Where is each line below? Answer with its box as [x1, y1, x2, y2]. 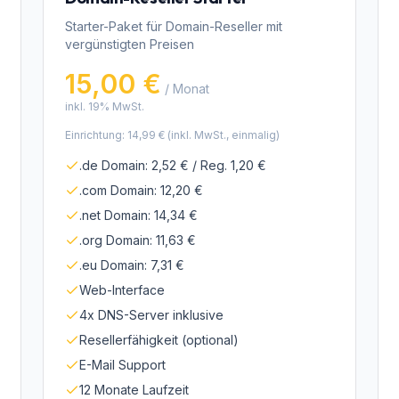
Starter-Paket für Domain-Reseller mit [65, 19, 282, 34]
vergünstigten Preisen [65, 37, 194, 52]
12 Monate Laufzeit [79, 382, 189, 397]
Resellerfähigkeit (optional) [79, 332, 239, 347]
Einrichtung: [65, 128, 127, 142]
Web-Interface [79, 282, 165, 297]
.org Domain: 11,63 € [79, 232, 196, 248]
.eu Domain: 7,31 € [79, 257, 184, 273]
